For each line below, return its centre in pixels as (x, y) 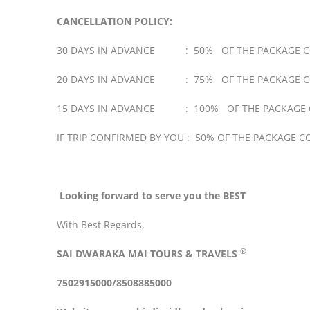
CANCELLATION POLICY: (115, 21)
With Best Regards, (101, 225)
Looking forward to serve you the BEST (153, 196)
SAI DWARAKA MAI (102, 254)
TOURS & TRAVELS (194, 254)
